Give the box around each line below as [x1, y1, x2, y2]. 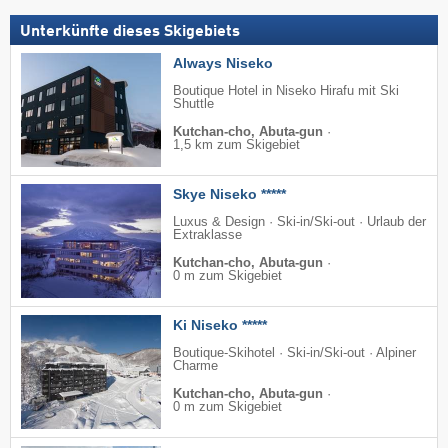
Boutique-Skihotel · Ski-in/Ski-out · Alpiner [173, 345, 416, 360]
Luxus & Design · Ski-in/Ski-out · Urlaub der [173, 214, 426, 229]
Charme [173, 358, 218, 373]
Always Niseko [173, 54, 273, 71]
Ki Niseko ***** [173, 316, 267, 333]
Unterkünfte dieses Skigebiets [20, 23, 240, 40]
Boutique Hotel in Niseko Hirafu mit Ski [173, 83, 399, 98]
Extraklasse [173, 227, 242, 242]
